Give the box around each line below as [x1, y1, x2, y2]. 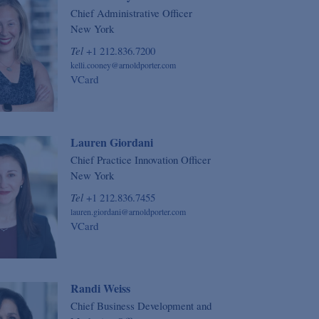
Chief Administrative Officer [70, 6, 192, 21]
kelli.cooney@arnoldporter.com [70, 59, 176, 71]
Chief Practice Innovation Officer [70, 152, 211, 167]
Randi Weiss [70, 280, 130, 297]
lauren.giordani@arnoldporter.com [70, 205, 186, 217]
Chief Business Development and [70, 298, 211, 313]
